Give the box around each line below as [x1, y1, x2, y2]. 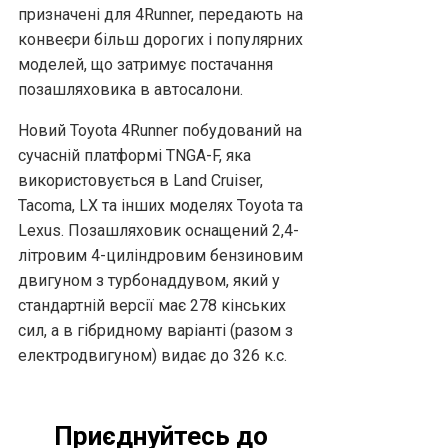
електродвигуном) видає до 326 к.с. [18, 346, 287, 366]
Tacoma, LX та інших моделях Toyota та [18, 196, 303, 216]
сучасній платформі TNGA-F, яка [18, 146, 251, 166]
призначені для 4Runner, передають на [18, 5, 303, 25]
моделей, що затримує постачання [18, 55, 273, 75]
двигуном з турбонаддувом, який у [18, 271, 280, 291]
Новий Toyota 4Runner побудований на [18, 121, 302, 141]
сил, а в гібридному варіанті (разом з [18, 321, 293, 341]
